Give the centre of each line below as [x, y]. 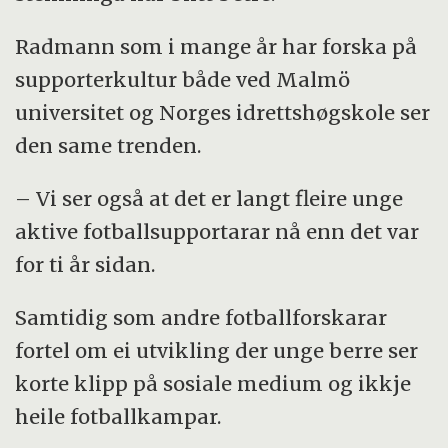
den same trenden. [108, 145]
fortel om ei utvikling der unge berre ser [217, 350]
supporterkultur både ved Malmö [183, 79]
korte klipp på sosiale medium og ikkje [213, 383]
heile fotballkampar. [118, 416]
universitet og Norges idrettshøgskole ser [223, 112]
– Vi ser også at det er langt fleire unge [209, 198]
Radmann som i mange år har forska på [216, 46]
